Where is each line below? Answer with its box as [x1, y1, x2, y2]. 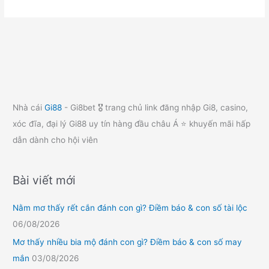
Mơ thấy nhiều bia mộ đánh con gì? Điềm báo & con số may [13, 237, 243, 247]
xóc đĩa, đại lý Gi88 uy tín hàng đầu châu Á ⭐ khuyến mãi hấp [13, 119, 251, 129]
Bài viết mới [13, 172, 76, 187]
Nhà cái [13, 103, 45, 113]
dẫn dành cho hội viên [13, 135, 98, 145]
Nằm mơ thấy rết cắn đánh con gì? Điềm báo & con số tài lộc [13, 202, 248, 213]
